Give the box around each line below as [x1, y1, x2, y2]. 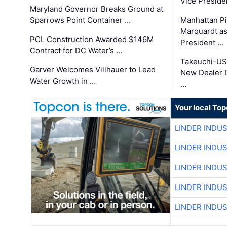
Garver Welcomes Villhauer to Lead [30, 65, 156, 75]
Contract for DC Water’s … [30, 46, 123, 56]
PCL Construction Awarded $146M [30, 34, 154, 45]
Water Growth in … [30, 76, 96, 86]
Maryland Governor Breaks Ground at [30, 4, 164, 14]
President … [180, 37, 223, 48]
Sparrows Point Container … [30, 15, 131, 25]
